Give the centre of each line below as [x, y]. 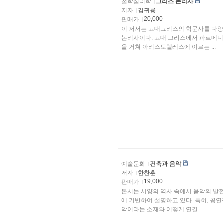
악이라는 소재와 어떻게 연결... [162, 209]
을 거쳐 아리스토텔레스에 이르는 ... [168, 47]
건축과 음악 [166, 164]
